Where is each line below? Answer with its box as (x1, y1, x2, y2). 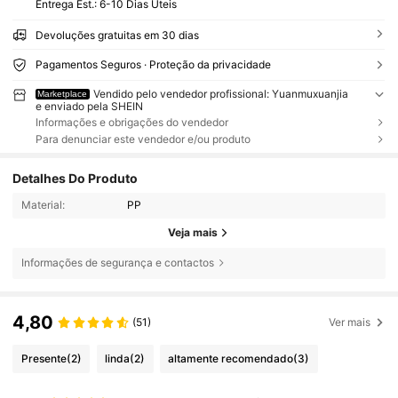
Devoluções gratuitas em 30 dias (35, 28, 199, 42)
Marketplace (37, 88, 88, 99)
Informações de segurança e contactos (20, 256, 214, 270)
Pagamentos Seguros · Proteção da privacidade (35, 57, 271, 71)
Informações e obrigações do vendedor (35, 115, 228, 130)
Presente (20, 352, 67, 366)
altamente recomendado (168, 352, 294, 366)
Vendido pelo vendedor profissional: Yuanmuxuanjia (93, 86, 349, 100)
